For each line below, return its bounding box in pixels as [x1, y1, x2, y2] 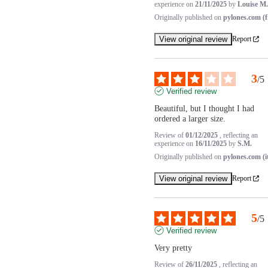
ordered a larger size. [154, 114, 226, 123]
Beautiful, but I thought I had [154, 103, 254, 113]
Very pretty [154, 243, 192, 252]
